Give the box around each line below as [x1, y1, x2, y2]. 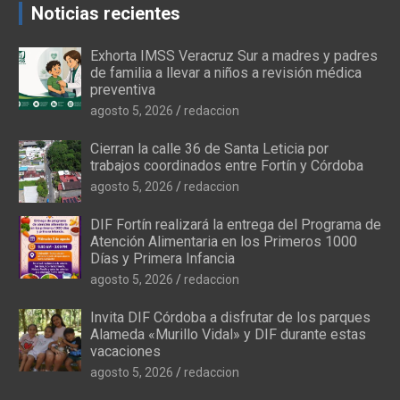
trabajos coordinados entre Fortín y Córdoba [89, 156, 363, 174]
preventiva [89, 80, 155, 98]
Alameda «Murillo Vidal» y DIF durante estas [89, 325, 366, 343]
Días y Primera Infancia [89, 249, 235, 267]
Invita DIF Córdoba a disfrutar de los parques [89, 308, 371, 326]
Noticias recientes [30, 2, 180, 24]
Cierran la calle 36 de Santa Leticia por [89, 139, 329, 157]
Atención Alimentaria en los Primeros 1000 [89, 232, 357, 250]
